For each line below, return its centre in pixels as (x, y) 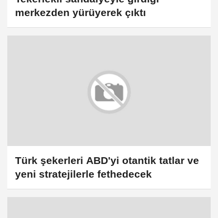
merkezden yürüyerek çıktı (81, 13)
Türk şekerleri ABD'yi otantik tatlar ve (107, 161)
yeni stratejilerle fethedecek (83, 174)
